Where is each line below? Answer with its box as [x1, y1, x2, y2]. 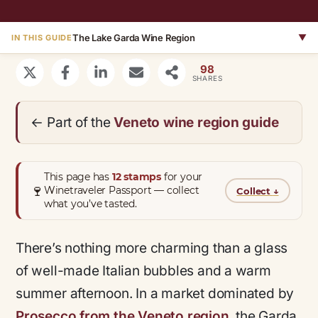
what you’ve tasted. [43, 197, 137, 211]
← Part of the [31, 114, 114, 131]
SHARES [192, 73, 223, 82]
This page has [43, 170, 112, 184]
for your [161, 170, 203, 184]
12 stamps [111, 170, 161, 184]
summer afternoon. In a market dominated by [16, 285, 295, 302]
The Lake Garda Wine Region [72, 32, 195, 43]
